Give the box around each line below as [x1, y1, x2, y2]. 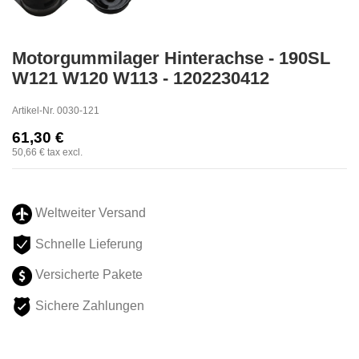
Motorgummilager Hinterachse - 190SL [12, 48, 330, 69]
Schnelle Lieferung [32, 236, 143, 251]
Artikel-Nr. [12, 104, 54, 116]
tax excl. [47, 146, 83, 158]
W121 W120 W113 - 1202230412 [12, 68, 269, 89]
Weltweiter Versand [32, 206, 146, 220]
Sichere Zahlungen [32, 299, 147, 313]
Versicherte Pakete [32, 268, 143, 282]
